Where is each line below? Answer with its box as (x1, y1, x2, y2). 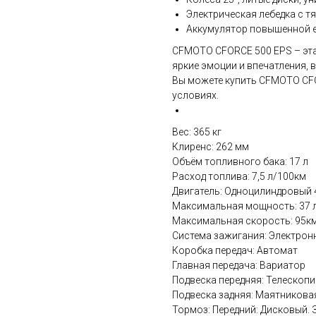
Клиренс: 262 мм (172, 141, 249, 153)
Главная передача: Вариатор (172, 260, 305, 272)
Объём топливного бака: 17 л (172, 156, 308, 168)
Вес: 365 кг (172, 126, 221, 138)
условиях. (172, 90, 219, 102)
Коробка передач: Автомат (172, 245, 298, 257)
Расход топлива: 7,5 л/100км (172, 171, 306, 183)
